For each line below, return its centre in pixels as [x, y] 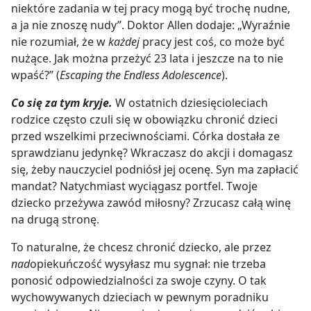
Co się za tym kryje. [62, 103]
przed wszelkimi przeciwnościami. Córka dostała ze [145, 136]
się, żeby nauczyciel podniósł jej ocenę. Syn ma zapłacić [155, 170]
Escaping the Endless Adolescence [141, 75]
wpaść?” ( [35, 75]
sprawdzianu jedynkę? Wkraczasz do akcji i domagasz [152, 153]
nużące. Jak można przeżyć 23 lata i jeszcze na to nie [147, 59]
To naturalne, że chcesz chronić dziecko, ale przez [141, 247]
